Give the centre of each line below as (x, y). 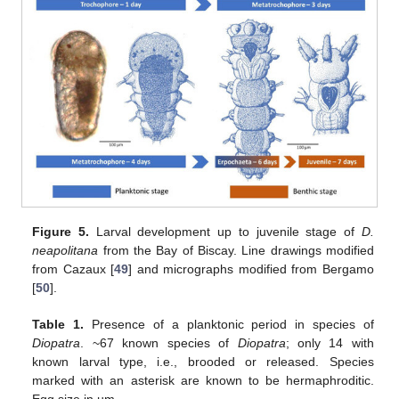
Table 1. (58, 324)
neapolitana (65, 250)
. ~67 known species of (159, 342)
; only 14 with (330, 342)
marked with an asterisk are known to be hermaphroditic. (203, 380)
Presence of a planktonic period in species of (229, 324)
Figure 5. (61, 231)
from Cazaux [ (73, 269)
